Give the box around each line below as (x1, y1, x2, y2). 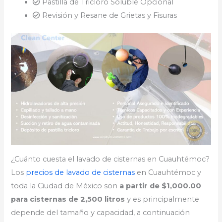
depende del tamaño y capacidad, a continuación (11, 208, 190, 217)
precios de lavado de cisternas (26, 167, 135, 177)
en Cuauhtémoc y (135, 167, 202, 177)
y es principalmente (125, 194, 200, 204)
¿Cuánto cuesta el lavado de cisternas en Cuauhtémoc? (11, 154, 210, 164)
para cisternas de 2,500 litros (11, 194, 125, 204)
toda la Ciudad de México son (11, 181, 120, 190)
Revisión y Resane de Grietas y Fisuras (40, 10, 177, 20)
